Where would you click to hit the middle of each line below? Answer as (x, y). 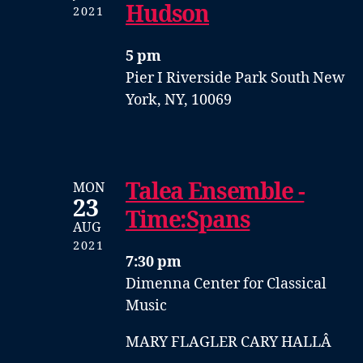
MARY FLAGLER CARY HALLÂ (230, 342)
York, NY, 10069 (179, 100)
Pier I (146, 78)
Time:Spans (188, 220)
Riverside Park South (239, 78)
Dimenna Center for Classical (226, 284)
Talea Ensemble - (215, 192)
